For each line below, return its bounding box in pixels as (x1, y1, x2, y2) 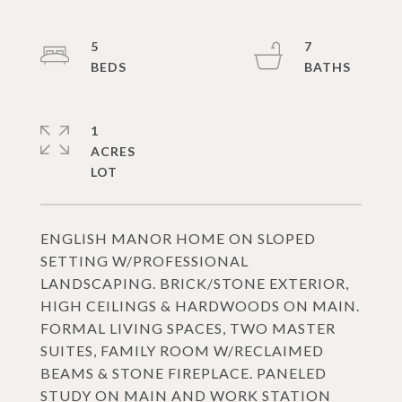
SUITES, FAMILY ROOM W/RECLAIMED (40, 342, 324, 359)
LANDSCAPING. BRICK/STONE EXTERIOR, (40, 275, 349, 292)
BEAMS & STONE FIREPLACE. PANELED (40, 364, 327, 381)
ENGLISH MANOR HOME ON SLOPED (40, 230, 316, 247)
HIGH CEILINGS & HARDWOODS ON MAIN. (40, 297, 360, 314)
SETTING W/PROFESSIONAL (40, 252, 249, 269)
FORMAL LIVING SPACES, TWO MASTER (40, 319, 336, 336)
